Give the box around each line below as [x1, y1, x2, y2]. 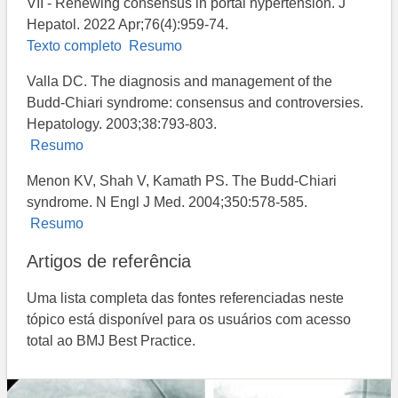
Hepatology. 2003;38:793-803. [27, 116, 218, 132]
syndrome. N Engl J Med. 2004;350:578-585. [27, 195, 308, 211]
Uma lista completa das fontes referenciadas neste [27, 291, 345, 306]
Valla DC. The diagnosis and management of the [27, 74, 333, 90]
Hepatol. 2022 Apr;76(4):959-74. [27, 17, 229, 33]
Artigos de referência [27, 251, 192, 272]
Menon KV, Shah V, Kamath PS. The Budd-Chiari [27, 173, 338, 189]
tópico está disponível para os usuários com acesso [27, 312, 352, 328]
